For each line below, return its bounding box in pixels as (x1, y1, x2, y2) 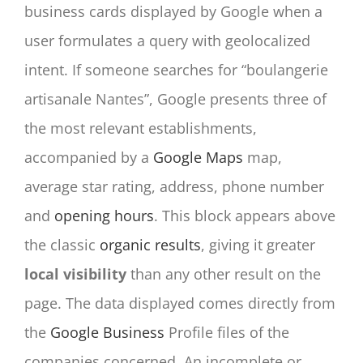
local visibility (24, 263, 126, 284)
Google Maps (153, 147, 243, 167)
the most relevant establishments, (24, 117, 257, 138)
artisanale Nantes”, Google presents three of (24, 88, 327, 109)
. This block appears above (154, 205, 335, 225)
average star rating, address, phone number (24, 176, 324, 196)
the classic (24, 234, 100, 254)
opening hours (54, 205, 154, 225)
